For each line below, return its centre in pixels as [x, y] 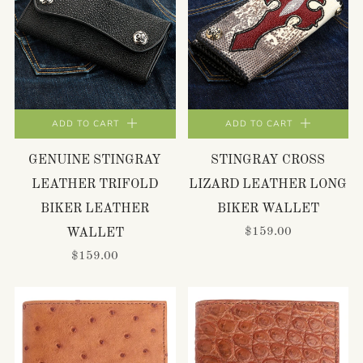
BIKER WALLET [268, 209]
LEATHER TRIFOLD [95, 185]
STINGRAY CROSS [268, 160]
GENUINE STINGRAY [95, 160]
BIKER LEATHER [95, 209]
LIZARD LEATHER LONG [268, 185]
